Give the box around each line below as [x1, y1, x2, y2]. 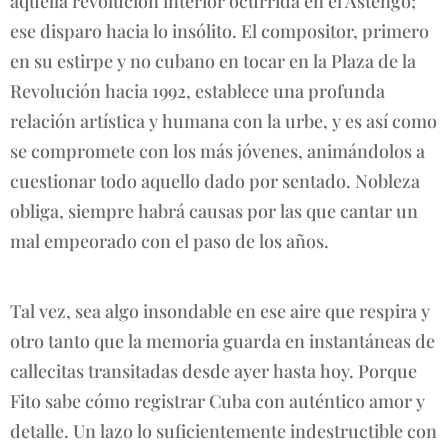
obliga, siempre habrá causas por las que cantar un [10, 198, 418, 223]
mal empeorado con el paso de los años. [10, 228, 329, 253]
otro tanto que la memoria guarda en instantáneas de [10, 328, 435, 353]
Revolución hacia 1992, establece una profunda [10, 78, 385, 103]
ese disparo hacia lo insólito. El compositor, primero [10, 18, 429, 43]
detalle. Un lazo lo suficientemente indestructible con [10, 418, 437, 443]
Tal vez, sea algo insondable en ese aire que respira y [10, 298, 430, 323]
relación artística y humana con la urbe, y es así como [10, 108, 437, 133]
